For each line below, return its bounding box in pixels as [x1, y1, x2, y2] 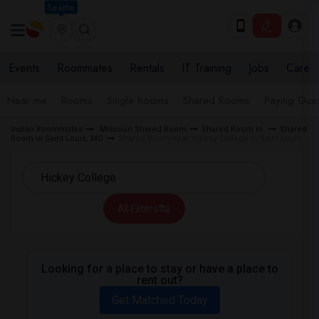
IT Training [182, 60, 231, 76]
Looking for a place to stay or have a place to [41, 262, 278, 276]
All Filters [117, 203, 158, 214]
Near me [7, 93, 47, 108]
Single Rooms [107, 93, 169, 108]
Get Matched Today [111, 293, 208, 307]
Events [9, 60, 40, 76]
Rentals [130, 60, 164, 76]
